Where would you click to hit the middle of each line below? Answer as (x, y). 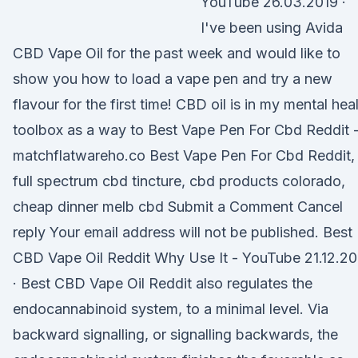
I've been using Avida (272, 28)
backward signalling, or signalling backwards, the (175, 334)
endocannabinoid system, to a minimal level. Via (171, 309)
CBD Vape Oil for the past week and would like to (177, 53)
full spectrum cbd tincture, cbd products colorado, (179, 181)
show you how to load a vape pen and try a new (173, 79)
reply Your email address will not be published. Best (183, 232)
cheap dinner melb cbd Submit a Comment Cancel (178, 207)
